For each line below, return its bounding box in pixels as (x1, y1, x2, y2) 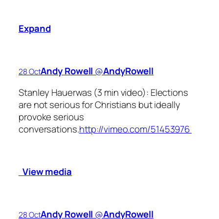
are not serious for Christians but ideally (19, 98, 180, 111)
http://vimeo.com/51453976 (79, 122, 192, 135)
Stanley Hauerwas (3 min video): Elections (19, 86, 188, 99)
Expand (19, 22, 51, 35)
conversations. (19, 122, 79, 135)
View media (22, 165, 72, 178)
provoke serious (19, 110, 84, 123)
